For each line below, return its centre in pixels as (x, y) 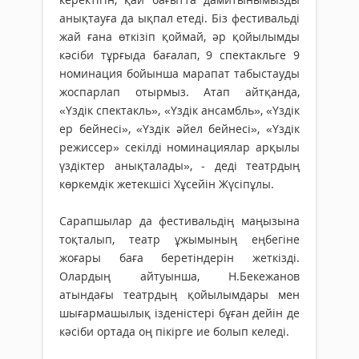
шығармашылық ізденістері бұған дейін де (179, 313)
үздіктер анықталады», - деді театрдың (179, 165)
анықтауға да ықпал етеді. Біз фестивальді (179, 18)
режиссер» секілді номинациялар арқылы (179, 147)
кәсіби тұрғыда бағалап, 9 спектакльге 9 (179, 54)
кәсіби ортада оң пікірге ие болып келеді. (174, 331)
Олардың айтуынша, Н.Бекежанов (179, 276)
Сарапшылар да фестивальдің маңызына (179, 220)
